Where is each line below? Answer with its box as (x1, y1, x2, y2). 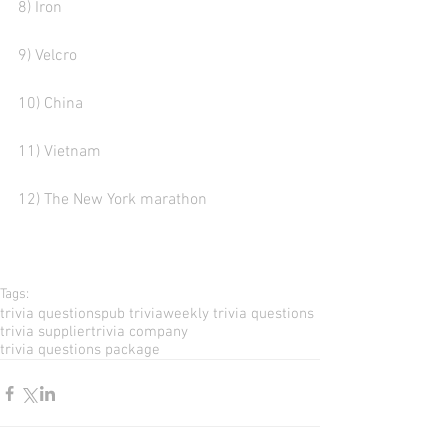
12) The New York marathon (18, 190, 207, 210)
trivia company (91, 323, 188, 341)
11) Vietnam (18, 142, 101, 162)
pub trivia (101, 305, 163, 323)
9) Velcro (18, 46, 85, 66)
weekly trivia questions (163, 305, 314, 323)
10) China (18, 94, 91, 114)
